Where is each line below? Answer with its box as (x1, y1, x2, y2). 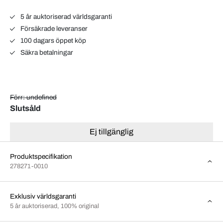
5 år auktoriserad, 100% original (10, 202, 99, 210)
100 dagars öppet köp (18, 36, 86, 44)
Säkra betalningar (18, 48, 73, 56)
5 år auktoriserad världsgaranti (18, 12, 112, 20)
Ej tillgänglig (90, 127, 133, 136)
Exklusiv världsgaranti (10, 192, 76, 200)
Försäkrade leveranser (18, 24, 88, 32)
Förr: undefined (10, 93, 57, 101)
